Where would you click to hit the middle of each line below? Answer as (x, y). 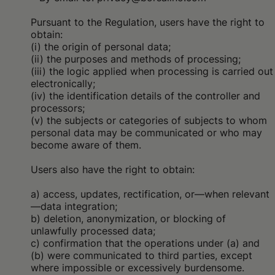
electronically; (63, 83)
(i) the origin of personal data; (101, 47)
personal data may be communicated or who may (146, 133)
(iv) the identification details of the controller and (145, 96)
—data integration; (74, 206)
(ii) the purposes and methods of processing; (136, 59)
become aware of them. (86, 145)
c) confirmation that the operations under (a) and (145, 243)
